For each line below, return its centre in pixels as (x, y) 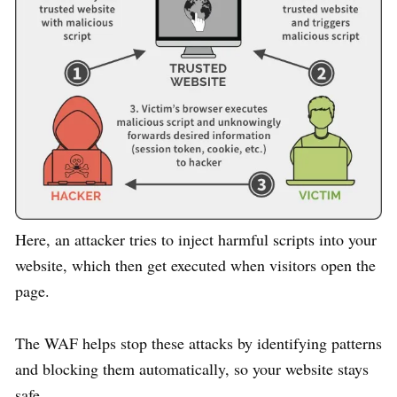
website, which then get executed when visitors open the (195, 265)
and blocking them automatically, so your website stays (192, 369)
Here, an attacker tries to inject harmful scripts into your (196, 240)
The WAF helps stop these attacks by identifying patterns (198, 343)
